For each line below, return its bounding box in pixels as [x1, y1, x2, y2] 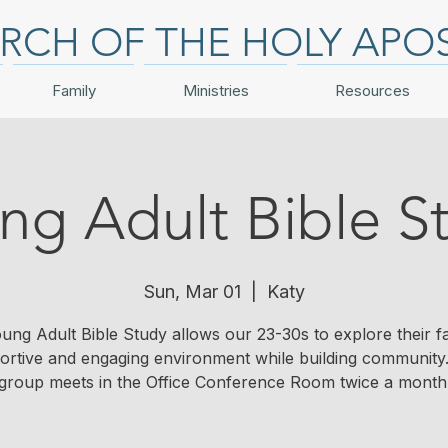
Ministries [182, 81, 249, 100]
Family [51, 81, 96, 100]
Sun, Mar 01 [143, 281, 241, 302]
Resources [335, 81, 410, 100]
